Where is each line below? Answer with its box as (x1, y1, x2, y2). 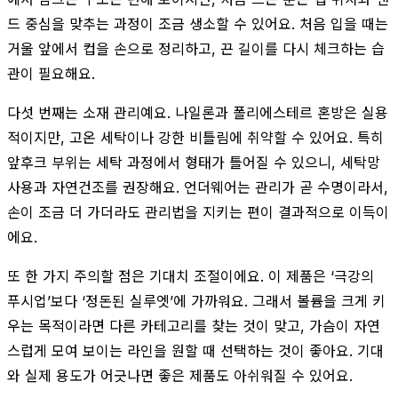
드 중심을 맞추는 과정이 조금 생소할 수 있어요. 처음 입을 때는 (7, 14, 388, 33)
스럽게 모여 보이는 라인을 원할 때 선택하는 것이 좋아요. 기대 (7, 341, 384, 360)
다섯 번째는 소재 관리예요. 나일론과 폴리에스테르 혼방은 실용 (7, 103, 388, 122)
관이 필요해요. (7, 64, 95, 83)
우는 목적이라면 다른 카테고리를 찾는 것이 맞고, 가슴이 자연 (7, 316, 380, 335)
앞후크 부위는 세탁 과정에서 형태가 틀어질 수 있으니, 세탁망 (7, 153, 380, 171)
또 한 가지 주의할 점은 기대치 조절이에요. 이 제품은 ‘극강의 (7, 267, 374, 285)
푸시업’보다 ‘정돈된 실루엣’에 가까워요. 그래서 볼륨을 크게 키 (7, 291, 386, 310)
